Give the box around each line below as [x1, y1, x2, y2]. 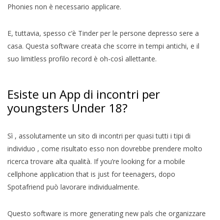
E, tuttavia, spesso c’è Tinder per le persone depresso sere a [7, 28, 199, 38]
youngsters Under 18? [7, 99, 128, 116]
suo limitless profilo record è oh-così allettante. [7, 54, 157, 63]
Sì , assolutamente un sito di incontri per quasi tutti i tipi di [7, 131, 191, 140]
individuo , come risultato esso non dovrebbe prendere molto [7, 143, 202, 153]
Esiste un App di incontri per [7, 85, 160, 102]
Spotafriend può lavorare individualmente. [7, 182, 139, 192]
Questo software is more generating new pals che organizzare [7, 208, 206, 218]
